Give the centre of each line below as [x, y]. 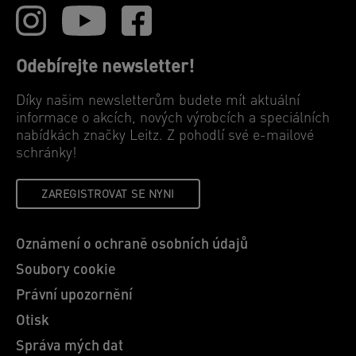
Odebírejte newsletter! [105, 68]
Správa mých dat [70, 347]
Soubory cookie [66, 271]
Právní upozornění [74, 296]
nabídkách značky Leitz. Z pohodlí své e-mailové [165, 136]
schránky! [46, 154]
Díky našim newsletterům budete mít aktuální [158, 101]
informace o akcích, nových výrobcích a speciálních [173, 119]
